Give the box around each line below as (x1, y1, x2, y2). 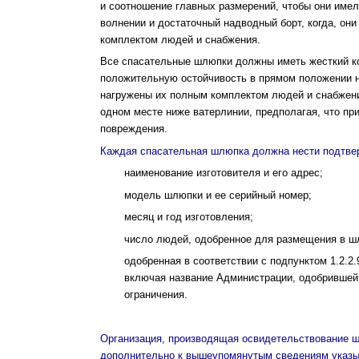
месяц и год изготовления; (124, 211, 253, 223)
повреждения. (100, 123, 167, 135)
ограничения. (124, 288, 188, 301)
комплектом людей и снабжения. (100, 33, 260, 46)
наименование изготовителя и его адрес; (124, 167, 323, 179)
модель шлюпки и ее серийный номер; (124, 188, 312, 201)
